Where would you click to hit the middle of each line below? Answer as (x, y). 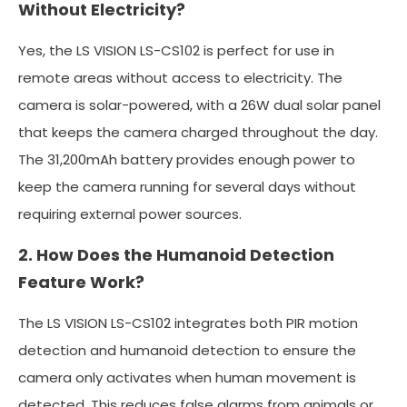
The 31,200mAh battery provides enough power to (187, 160)
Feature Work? (81, 283)
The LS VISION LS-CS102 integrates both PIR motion (188, 323)
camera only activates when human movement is (187, 378)
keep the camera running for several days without (187, 187)
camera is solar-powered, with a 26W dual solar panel (199, 105)
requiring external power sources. (130, 214)
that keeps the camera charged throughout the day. (198, 133)
